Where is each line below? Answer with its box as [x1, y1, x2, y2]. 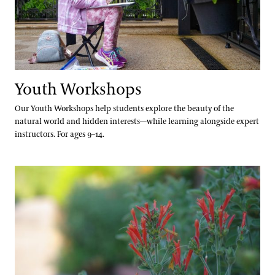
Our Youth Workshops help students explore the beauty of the [15, 104, 234, 114]
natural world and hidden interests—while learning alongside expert [15, 117, 259, 126]
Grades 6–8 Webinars [14, 167, 99, 179]
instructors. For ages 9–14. [15, 130, 104, 139]
